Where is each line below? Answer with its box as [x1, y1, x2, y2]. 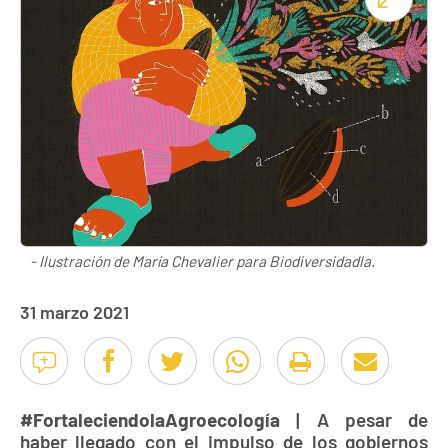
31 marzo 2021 [20, 301, 129, 323]
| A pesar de [280, 408, 428, 431]
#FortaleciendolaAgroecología [20, 408, 280, 431]
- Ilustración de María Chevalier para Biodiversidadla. [30, 252, 375, 270]
